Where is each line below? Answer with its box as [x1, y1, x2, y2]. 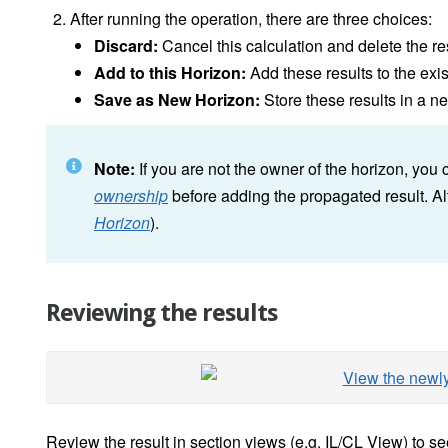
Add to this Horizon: [94, 61, 246, 85]
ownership [94, 184, 168, 208]
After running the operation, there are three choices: [70, 7, 432, 31]
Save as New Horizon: [94, 88, 260, 112]
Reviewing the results [46, 299, 277, 328]
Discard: [94, 34, 162, 58]
